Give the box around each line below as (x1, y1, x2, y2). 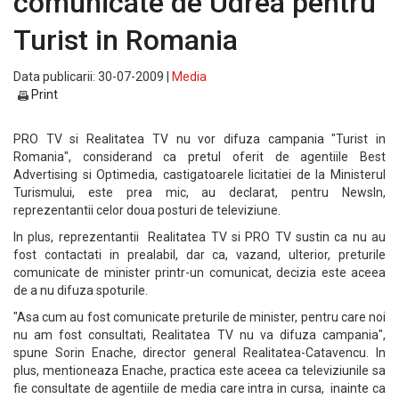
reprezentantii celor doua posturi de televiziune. (13, 203, 281, 217)
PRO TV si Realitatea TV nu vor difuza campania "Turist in (13, 132, 386, 146)
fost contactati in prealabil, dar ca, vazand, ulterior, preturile (13, 248, 386, 262)
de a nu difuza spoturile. (13, 283, 148, 297)
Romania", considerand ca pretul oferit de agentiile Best (13, 150, 386, 164)
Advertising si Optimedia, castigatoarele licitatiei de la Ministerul (13, 167, 386, 182)
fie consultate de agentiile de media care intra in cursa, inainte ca (13, 381, 386, 395)
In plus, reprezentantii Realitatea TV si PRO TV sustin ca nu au (13, 230, 386, 244)
